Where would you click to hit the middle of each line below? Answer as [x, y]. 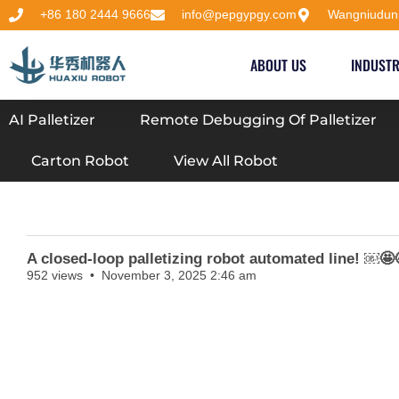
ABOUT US [278, 65]
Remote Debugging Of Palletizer [258, 120]
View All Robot [226, 161]
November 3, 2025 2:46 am [179, 276]
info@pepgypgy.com [239, 14]
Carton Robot [80, 161]
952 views [55, 276]
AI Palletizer [52, 120]
